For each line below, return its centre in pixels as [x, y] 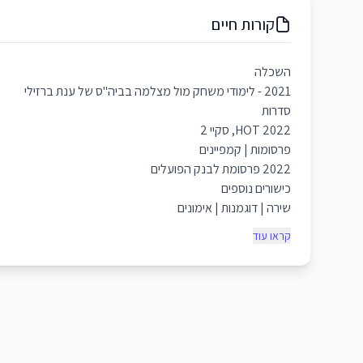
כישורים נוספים [256, 189]
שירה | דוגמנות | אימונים [233, 208]
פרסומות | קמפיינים [245, 150]
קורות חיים [243, 25]
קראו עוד [272, 236]
